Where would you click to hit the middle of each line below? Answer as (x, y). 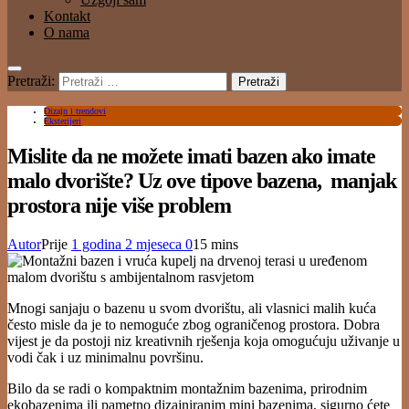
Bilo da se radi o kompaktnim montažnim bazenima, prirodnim (187, 388)
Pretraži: (31, 81)
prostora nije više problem (119, 205)
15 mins (215, 244)
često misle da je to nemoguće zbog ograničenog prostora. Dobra (194, 324)
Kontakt (67, 16)
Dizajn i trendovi (75, 111)
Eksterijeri (63, 121)
